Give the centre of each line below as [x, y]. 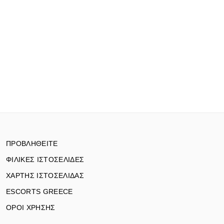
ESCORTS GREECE [39, 192]
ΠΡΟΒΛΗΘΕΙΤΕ [32, 144]
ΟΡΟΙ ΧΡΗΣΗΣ [31, 208]
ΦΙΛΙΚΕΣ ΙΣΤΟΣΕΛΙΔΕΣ [45, 160]
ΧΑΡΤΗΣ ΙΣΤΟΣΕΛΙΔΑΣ [45, 176]
